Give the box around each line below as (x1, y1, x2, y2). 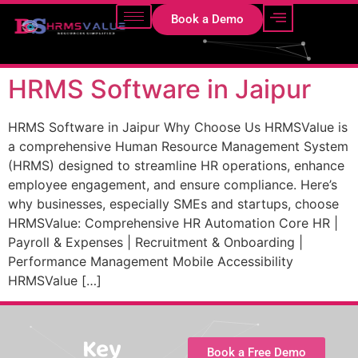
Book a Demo (171, 12, 244, 26)
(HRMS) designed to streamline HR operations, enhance (8, 157, 344, 173)
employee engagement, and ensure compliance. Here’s (8, 177, 337, 193)
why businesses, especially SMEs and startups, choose (8, 196, 339, 212)
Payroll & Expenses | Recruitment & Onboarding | (8, 234, 303, 250)
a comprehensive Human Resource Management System (8, 138, 348, 154)
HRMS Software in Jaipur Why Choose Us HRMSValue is (8, 119, 348, 135)
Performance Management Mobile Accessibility (8, 253, 293, 269)
